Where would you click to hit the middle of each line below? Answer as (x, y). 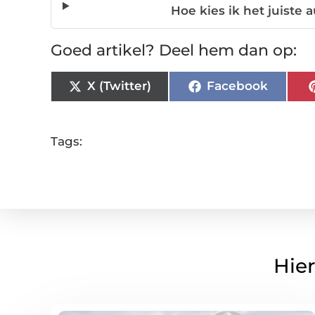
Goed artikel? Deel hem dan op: (174, 50)
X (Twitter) (119, 86)
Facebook (237, 86)
